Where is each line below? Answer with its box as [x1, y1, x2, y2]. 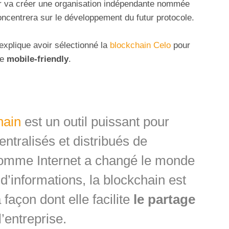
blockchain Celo [110, 40, 171, 50]
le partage [129, 192, 195, 207]
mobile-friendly [7, 54, 68, 64]
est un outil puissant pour [20, 114, 169, 129]
